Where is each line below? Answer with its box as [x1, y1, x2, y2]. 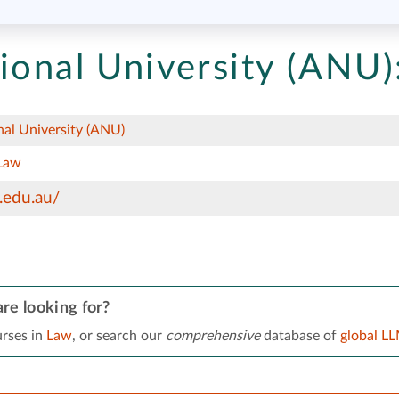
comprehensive [165, 328, 260, 343]
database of [259, 328, 340, 343]
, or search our [71, 328, 166, 343]
